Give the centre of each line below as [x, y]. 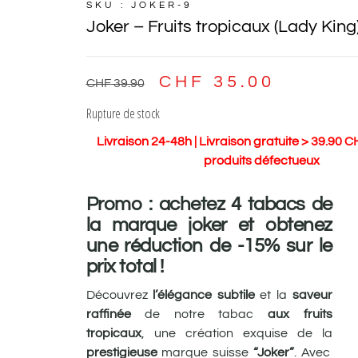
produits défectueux [262, 160]
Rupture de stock [123, 113]
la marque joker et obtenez [209, 225]
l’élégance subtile [201, 294]
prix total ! [125, 266]
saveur [310, 294]
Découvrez [117, 294]
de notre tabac [199, 314]
